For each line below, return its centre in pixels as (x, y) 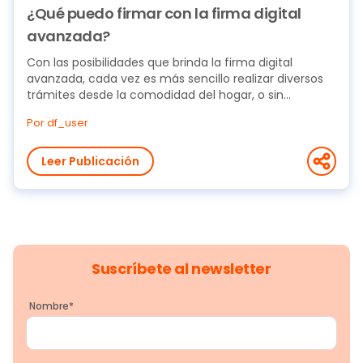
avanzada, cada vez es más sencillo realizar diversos (175, 79)
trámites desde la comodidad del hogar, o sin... (159, 95)
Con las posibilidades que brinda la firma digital (160, 62)
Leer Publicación (90, 161)
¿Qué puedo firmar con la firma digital (164, 13)
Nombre (49, 306)
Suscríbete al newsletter (181, 269)
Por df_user (58, 123)
